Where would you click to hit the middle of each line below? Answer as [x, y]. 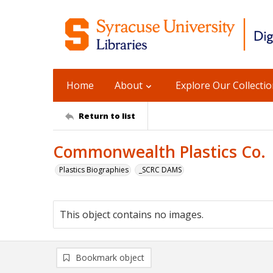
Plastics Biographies [94, 170]
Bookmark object [110, 257]
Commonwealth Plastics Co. [159, 152]
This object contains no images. [132, 214]
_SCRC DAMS [160, 170]
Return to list [107, 115]
